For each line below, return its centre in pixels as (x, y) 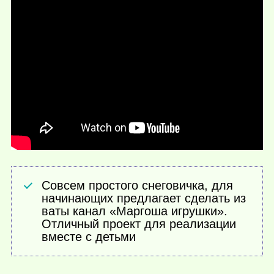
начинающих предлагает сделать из (144, 198)
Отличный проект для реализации (139, 224)
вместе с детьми (89, 237)
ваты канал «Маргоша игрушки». (135, 211)
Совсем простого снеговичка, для (138, 186)
